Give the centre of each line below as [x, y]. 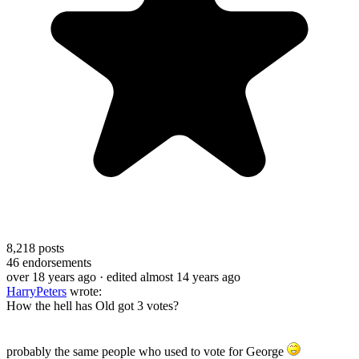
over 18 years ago [51, 276]
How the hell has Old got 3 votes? [93, 305]
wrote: [84, 291]
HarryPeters [36, 291]
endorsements [55, 262]
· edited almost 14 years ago [170, 276]
